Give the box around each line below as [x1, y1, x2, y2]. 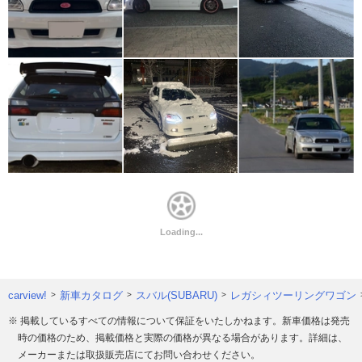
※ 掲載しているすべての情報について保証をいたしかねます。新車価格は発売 [8, 315, 350, 327]
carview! [8, 289, 47, 302]
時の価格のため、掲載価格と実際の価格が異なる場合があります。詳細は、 [18, 332, 347, 344]
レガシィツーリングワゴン [230, 289, 356, 302]
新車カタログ [60, 289, 123, 302]
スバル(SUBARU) [136, 289, 217, 302]
